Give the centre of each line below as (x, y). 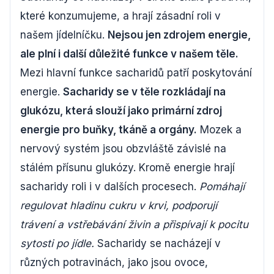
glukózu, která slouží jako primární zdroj (121, 111)
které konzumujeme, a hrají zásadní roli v (120, 16)
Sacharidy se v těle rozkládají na (144, 92)
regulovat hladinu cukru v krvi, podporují (119, 206)
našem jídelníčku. (64, 35)
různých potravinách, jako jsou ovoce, (114, 263)
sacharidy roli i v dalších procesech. (110, 187)
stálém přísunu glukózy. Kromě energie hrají (128, 168)
